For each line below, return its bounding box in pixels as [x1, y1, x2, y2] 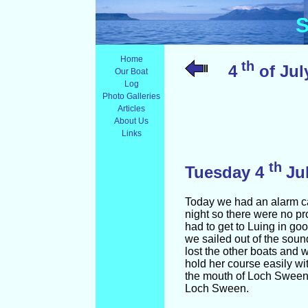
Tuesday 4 [184, 162, 269, 181]
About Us [114, 116, 149, 126]
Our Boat [115, 67, 148, 76]
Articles [118, 104, 146, 113]
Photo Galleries [102, 91, 161, 101]
